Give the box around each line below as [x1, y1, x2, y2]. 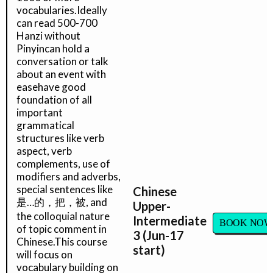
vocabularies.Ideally [16, 4, 107, 16]
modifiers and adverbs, [16, 170, 121, 183]
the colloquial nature [16, 210, 110, 222]
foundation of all [16, 93, 92, 106]
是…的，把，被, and [16, 196, 107, 208]
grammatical [16, 119, 74, 132]
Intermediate [133, 213, 207, 228]
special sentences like [16, 183, 113, 196]
